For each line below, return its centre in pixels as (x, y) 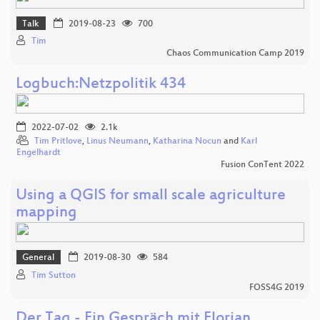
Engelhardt (39, 153)
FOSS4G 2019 (277, 287)
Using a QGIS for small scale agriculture (151, 196)
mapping (46, 214)
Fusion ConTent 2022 (262, 165)
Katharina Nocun (187, 142)
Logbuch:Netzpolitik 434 (101, 85)
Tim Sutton (54, 275)
